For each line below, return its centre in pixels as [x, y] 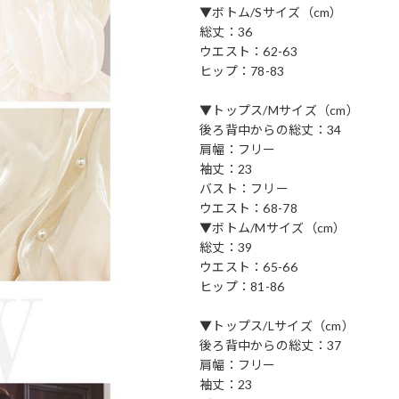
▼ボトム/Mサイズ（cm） [273, 227]
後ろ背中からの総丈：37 [271, 345]
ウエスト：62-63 [248, 51]
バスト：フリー [244, 188]
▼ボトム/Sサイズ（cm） [271, 12]
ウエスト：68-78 [248, 208]
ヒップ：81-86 [242, 286]
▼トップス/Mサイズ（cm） [279, 110]
